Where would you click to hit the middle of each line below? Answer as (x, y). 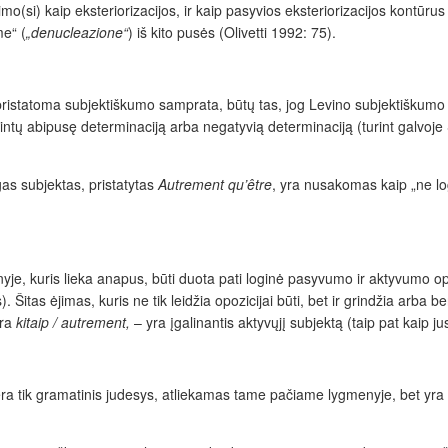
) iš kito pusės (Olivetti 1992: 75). (232, 32)
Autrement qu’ (202, 184)
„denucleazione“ (77, 32)
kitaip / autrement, (75, 322)
